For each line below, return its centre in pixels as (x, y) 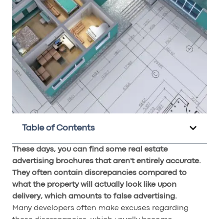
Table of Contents (58, 128)
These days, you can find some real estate (90, 149)
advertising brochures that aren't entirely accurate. (107, 161)
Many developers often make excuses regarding (100, 208)
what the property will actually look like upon (94, 185)
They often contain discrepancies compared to (99, 173)
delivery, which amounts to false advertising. (95, 196)
